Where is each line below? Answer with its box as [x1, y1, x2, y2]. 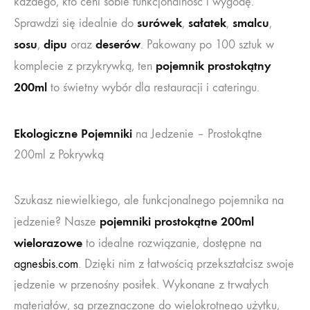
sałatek [188, 15, 226, 30]
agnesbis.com [14, 256, 78, 271]
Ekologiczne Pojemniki [14, 125, 132, 141]
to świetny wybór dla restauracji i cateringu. [47, 80, 259, 95]
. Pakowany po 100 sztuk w [140, 37, 274, 52]
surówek [137, 15, 182, 30]
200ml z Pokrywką [14, 147, 104, 162]
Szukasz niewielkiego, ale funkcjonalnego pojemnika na [14, 192, 284, 208]
